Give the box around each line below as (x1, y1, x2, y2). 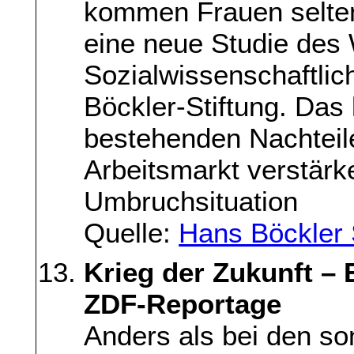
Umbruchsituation (84, 186, 299, 217)
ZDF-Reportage (84, 288, 282, 320)
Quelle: (84, 217, 179, 249)
